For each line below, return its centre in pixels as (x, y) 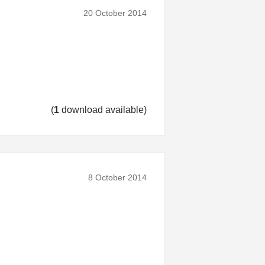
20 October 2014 (115, 13)
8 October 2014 (117, 177)
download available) (103, 109)
